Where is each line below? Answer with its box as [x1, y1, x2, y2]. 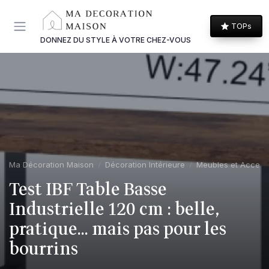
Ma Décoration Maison [9, 159, 94, 169]
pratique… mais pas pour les [9, 216, 226, 242]
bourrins [9, 236, 78, 262]
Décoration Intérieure [105, 159, 185, 169]
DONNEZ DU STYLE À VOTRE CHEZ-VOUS [40, 35, 191, 44]
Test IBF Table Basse [9, 177, 167, 202]
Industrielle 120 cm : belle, [9, 196, 219, 222]
